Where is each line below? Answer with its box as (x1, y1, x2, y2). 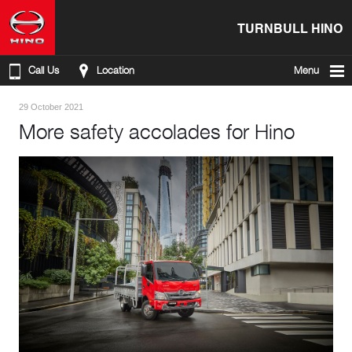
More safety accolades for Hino (19, 119, 295, 144)
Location (97, 64, 134, 76)
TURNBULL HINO (237, 16, 343, 38)
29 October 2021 (19, 102, 83, 112)
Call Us (28, 64, 59, 76)
